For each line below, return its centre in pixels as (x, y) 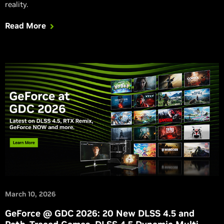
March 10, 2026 (30, 194)
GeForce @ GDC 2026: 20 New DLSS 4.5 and (100, 213)
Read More (25, 25)
